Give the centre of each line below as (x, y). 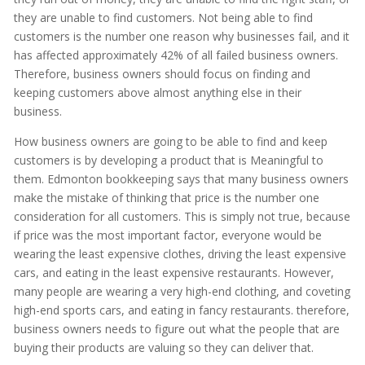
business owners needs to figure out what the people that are (176, 329)
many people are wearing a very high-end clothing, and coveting (182, 292)
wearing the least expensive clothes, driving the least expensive (180, 254)
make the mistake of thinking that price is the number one (166, 198)
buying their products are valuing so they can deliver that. (163, 348)
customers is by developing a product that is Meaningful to (168, 161)
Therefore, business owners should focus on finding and (162, 74)
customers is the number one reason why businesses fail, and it (181, 37)
